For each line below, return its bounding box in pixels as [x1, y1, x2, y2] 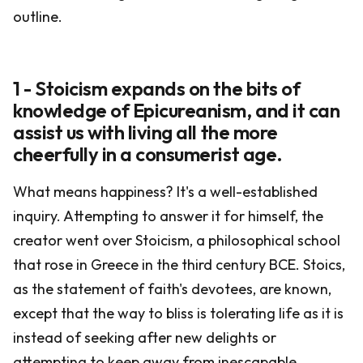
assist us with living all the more [13, 120, 278, 144]
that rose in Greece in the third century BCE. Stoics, [13, 255, 345, 274]
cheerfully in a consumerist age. [13, 142, 283, 166]
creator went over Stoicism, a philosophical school [13, 231, 340, 250]
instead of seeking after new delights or [13, 328, 276, 347]
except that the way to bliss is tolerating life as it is [13, 304, 344, 322]
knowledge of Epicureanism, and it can [13, 98, 340, 122]
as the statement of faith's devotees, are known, [13, 280, 331, 298]
